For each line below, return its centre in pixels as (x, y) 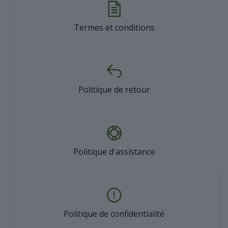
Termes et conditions (114, 27)
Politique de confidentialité (114, 213)
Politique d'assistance (114, 151)
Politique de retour (114, 89)
